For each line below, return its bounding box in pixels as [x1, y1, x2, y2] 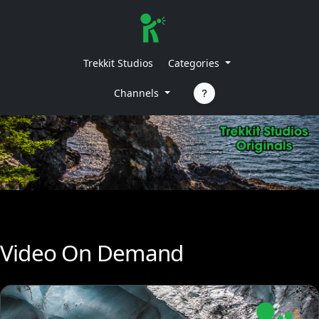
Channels [114, 86, 159, 100]
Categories [168, 56, 220, 70]
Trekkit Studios [83, 56, 154, 70]
